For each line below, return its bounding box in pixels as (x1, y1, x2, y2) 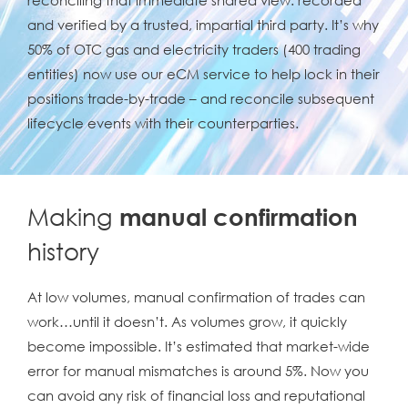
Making (27, 201, 119, 231)
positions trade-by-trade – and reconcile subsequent (27, 89, 374, 107)
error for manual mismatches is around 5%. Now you (27, 362, 369, 379)
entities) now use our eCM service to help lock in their (27, 65, 380, 82)
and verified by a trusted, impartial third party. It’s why (27, 15, 379, 33)
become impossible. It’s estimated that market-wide (27, 337, 370, 354)
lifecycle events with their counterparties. (27, 114, 299, 131)
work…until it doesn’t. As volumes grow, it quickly (27, 312, 347, 330)
